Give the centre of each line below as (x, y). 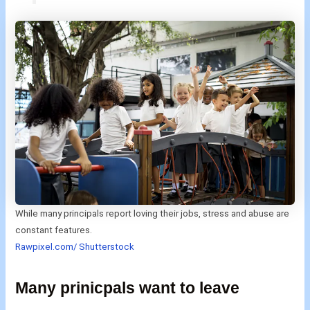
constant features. (54, 230)
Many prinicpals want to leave (128, 288)
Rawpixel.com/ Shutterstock (75, 247)
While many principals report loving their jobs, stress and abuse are (153, 214)
